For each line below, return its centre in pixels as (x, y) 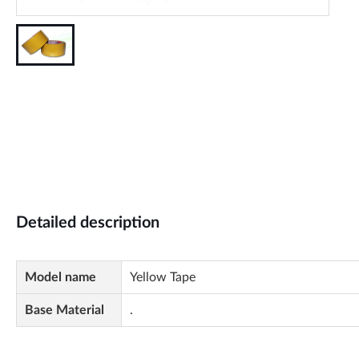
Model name (61, 277)
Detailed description (88, 223)
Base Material (65, 310)
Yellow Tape (163, 277)
